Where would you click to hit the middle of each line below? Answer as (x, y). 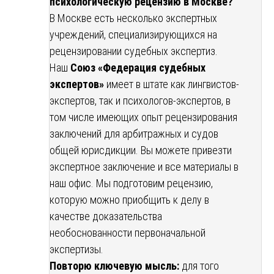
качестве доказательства (106, 216)
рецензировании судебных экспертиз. (134, 51)
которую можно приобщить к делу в (129, 199)
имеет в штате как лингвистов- (172, 84)
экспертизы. (76, 249)
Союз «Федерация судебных (138, 67)
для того (199, 265)
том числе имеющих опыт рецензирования (143, 117)
